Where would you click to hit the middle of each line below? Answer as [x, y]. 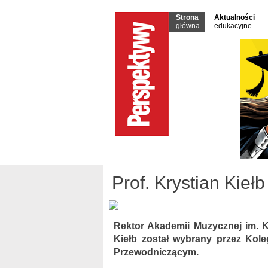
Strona [187, 17]
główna [188, 26]
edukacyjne [233, 26]
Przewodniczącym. [156, 252]
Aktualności [234, 17]
